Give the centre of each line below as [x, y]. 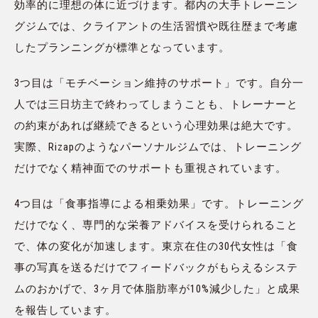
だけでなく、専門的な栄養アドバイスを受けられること [156, 225]
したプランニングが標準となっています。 [122, 48]
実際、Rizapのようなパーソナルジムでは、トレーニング [158, 147]
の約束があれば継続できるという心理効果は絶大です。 [156, 126]
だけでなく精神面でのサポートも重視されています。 [150, 169]
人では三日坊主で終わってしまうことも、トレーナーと [156, 105]
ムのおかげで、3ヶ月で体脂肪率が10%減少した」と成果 [157, 289]
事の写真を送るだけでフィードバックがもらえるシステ [156, 268]
